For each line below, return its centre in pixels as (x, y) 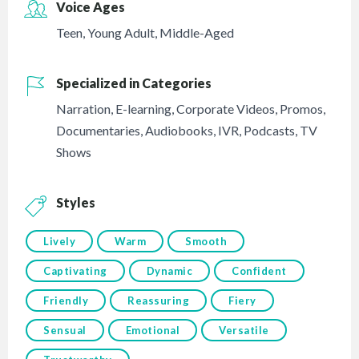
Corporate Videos (226, 109)
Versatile (244, 331)
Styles (76, 203)
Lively (60, 242)
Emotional (153, 331)
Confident (259, 271)
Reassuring (159, 301)
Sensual (65, 331)
